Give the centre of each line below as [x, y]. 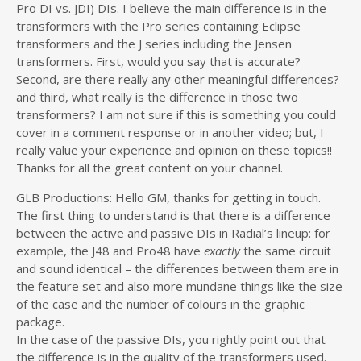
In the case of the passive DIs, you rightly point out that [171, 339]
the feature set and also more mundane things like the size [179, 286]
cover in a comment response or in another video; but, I [170, 132]
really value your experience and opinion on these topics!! [174, 150]
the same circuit [287, 251]
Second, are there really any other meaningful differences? [178, 79]
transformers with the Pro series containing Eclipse [158, 26]
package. [40, 322]
